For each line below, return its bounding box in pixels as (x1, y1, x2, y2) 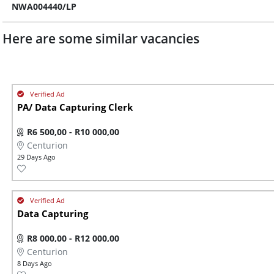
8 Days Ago (17, 259, 52, 268)
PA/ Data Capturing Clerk (17, 101, 133, 114)
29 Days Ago (17, 152, 56, 162)
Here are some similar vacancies (2, 30, 199, 48)
